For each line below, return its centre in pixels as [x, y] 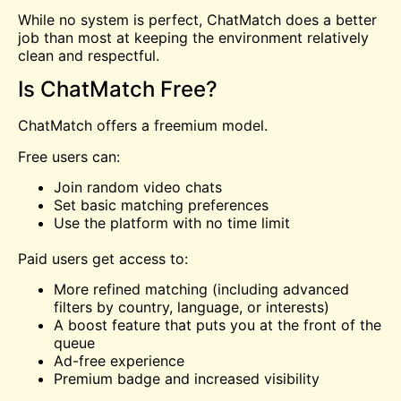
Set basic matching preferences [161, 205]
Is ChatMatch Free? [118, 90]
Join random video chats [138, 188]
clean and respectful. [89, 55]
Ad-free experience [119, 361]
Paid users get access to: [103, 259]
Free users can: [69, 156]
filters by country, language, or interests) [192, 307]
